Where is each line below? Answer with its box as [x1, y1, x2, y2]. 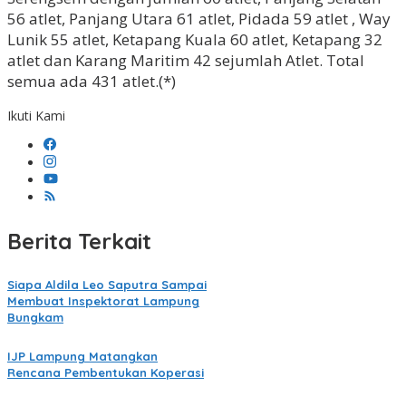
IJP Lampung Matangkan [7, 349, 158, 364]
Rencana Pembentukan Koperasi [7, 365, 204, 381]
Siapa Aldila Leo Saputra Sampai [7, 277, 207, 293]
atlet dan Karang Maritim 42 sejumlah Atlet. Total [7, 50, 364, 72]
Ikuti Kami [7, 107, 65, 125]
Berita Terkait [7, 227, 151, 256]
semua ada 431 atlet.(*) [7, 71, 176, 92]
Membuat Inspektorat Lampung [7, 294, 199, 309]
